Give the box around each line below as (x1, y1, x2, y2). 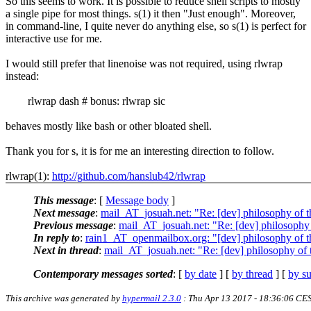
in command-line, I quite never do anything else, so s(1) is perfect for (6, 19, 306, 32)
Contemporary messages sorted (33, 267, 173, 280)
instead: (6, 69, 39, 82)
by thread (232, 267, 273, 280)
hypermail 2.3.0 (122, 292, 181, 303)
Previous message (33, 219, 113, 231)
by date (185, 267, 217, 280)
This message (33, 194, 94, 206)
